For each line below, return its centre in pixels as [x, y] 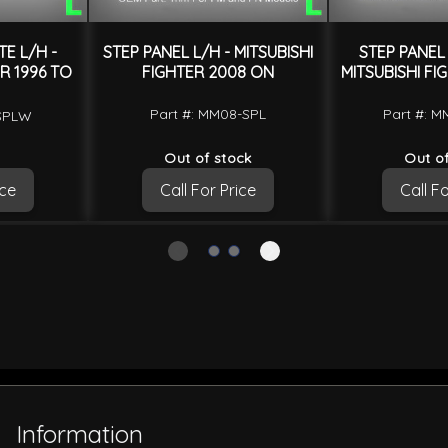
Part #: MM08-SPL [208, 113]
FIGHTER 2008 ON [208, 72]
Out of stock [208, 157]
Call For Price [208, 189]
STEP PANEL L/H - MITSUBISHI [208, 52]
